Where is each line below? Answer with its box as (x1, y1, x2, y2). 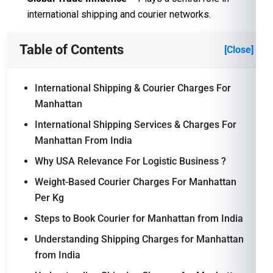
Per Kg (35, 192, 64, 204)
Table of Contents (19, 42, 124, 57)
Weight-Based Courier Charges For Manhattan (35, 176, 236, 188)
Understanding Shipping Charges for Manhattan (35, 233, 244, 245)
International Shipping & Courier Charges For (35, 82, 231, 94)
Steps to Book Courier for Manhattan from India (35, 213, 243, 224)
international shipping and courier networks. (27, 9, 211, 20)
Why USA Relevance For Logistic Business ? (35, 155, 226, 167)
